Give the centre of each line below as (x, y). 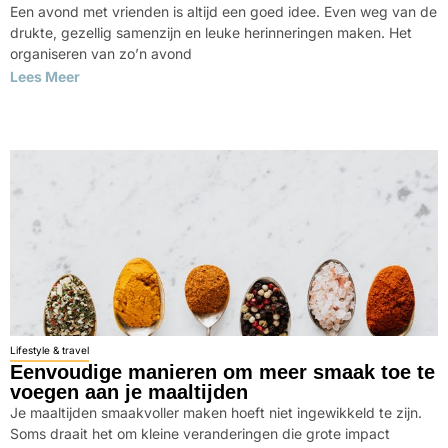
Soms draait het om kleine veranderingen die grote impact (200, 433)
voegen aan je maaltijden (129, 392)
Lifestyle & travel (49, 350)
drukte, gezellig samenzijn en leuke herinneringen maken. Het (211, 32)
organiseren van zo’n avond (101, 53)
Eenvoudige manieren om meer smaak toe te (222, 372)
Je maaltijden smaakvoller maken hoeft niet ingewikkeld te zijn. (216, 412)
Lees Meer (45, 76)
